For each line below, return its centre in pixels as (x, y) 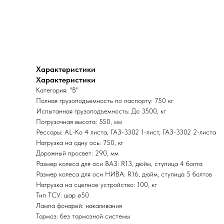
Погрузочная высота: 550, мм (79, 122)
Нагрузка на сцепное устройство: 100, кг (96, 185)
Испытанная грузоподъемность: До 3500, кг (101, 111)
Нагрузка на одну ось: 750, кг (80, 143)
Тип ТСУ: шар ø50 (62, 195)
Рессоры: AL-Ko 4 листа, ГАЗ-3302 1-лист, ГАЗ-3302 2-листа (126, 132)
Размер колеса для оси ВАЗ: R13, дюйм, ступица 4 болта (119, 164)
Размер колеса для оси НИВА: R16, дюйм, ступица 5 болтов (124, 174)
